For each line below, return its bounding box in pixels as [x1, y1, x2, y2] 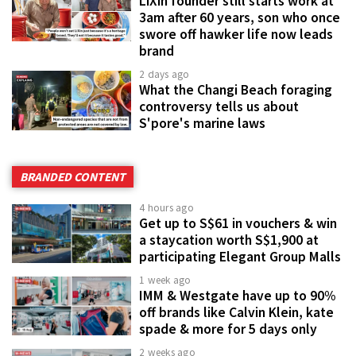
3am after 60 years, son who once [139, 9, 340, 27]
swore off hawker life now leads [139, 25, 333, 44]
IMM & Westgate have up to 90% [139, 287, 336, 305]
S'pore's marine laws [139, 114, 265, 133]
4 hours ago [139, 201, 194, 215]
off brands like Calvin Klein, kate [139, 304, 334, 322]
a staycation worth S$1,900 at [139, 231, 319, 250]
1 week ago [139, 273, 192, 288]
